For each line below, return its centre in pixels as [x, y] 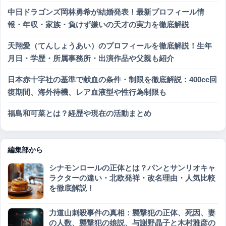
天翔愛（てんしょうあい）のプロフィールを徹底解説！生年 [110, 45]
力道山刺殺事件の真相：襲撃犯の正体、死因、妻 [132, 212]
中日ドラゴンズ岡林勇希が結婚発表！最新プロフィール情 [106, 12]
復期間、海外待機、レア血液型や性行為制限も [87, 92]
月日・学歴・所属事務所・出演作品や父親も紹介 [91, 58]
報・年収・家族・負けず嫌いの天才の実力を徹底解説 [98, 24]
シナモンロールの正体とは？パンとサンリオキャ [132, 167]
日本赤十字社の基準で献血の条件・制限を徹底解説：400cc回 [112, 79]
